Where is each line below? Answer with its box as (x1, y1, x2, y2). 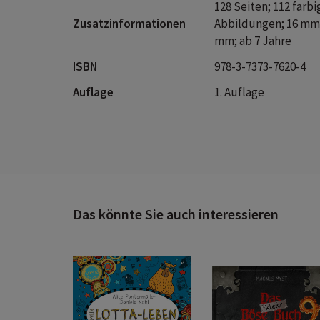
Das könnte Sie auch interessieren (73, 205, 279, 223)
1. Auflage (214, 84, 264, 100)
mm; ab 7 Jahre (214, 33, 291, 49)
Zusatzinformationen (73, 16, 186, 31)
